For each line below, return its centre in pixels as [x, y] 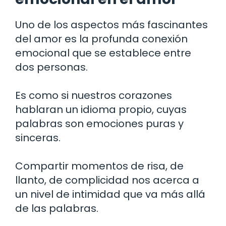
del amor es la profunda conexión [101, 39]
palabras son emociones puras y [99, 123]
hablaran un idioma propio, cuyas [101, 109]
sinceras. [38, 137]
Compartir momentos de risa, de [99, 166]
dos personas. [51, 67]
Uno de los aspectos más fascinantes [111, 24]
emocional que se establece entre [103, 53]
